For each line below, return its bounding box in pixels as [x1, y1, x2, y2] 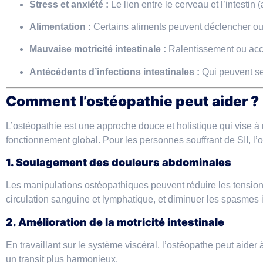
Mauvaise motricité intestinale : [29, 44, 166, 55]
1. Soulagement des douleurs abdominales [6, 156, 231, 169]
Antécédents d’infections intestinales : [29, 66, 200, 77]
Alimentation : [29, 21, 91, 32]
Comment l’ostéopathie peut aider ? [6, 93, 259, 110]
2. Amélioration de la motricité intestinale [6, 215, 224, 228]
